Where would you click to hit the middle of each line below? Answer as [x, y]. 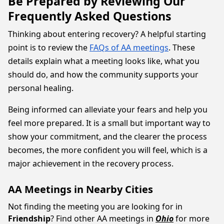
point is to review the [49, 47]
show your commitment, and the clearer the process [107, 136]
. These [182, 47]
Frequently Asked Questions [90, 16]
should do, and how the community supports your [103, 74]
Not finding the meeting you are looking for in [95, 206]
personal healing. [42, 88]
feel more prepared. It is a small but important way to [109, 123]
